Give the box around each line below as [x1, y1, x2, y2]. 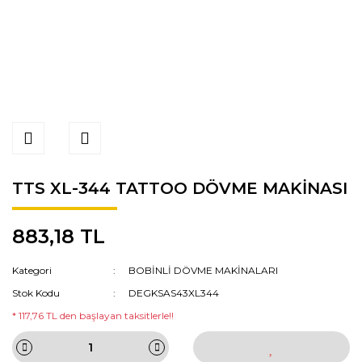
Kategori [12, 264, 52, 276]
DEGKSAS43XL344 [128, 287, 220, 299]
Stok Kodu [12, 287, 60, 299]
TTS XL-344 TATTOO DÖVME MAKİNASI [12, 179, 347, 198]
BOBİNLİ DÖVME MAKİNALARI [128, 264, 279, 276]
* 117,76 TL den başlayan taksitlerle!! [12, 309, 174, 322]
